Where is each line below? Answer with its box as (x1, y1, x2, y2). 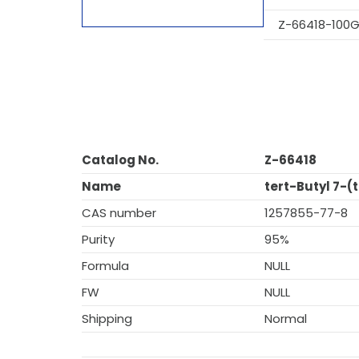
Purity (82, 231, 115, 248)
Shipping (82, 310, 132, 327)
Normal (264, 310, 307, 327)
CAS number (82, 204, 156, 221)
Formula (82, 257, 129, 274)
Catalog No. (82, 151, 159, 168)
